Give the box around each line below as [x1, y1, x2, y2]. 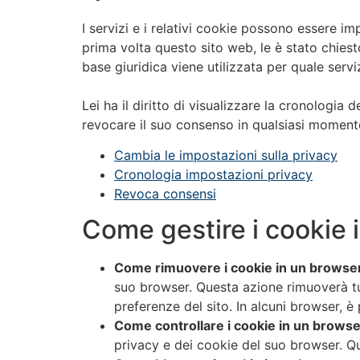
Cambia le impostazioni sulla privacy [114, 146, 337, 163]
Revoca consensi [114, 185, 216, 202]
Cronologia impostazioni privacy [114, 166, 313, 182]
